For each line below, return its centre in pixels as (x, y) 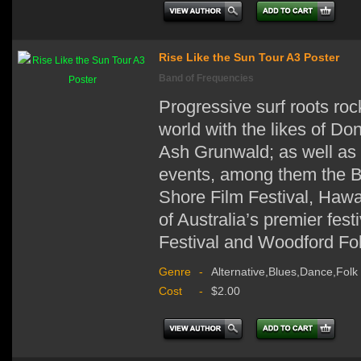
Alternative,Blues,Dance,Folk (284, 271)
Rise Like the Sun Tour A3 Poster (249, 57)
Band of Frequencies (206, 78)
